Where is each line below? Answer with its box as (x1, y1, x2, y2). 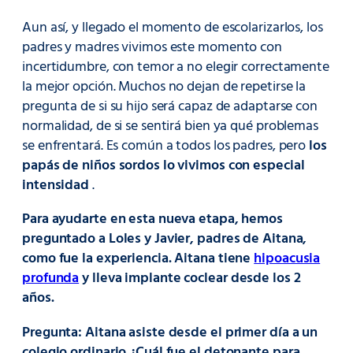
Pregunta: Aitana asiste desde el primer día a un (22, 321, 318, 344)
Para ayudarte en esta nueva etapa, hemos (22, 208, 283, 232)
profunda (22, 267, 80, 291)
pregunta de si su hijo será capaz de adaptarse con (22, 95, 318, 118)
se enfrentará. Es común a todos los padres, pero (22, 134, 310, 158)
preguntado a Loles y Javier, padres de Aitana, (22, 228, 307, 251)
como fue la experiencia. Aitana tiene (22, 247, 255, 271)
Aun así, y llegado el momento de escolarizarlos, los (22, 16, 323, 39)
